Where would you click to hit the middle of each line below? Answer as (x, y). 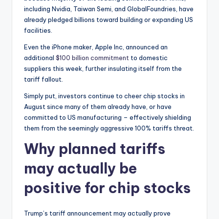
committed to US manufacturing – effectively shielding (108, 118)
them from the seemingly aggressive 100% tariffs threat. (109, 128)
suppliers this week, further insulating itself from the (103, 69)
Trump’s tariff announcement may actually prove (97, 213)
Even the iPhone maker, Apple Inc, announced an (96, 47)
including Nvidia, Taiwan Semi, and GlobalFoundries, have (109, 9)
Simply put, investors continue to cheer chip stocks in (104, 96)
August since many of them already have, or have (98, 107)
